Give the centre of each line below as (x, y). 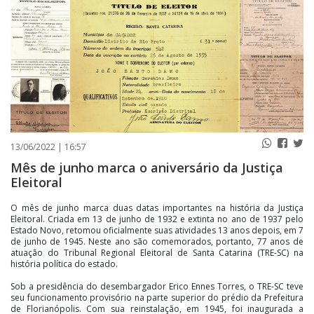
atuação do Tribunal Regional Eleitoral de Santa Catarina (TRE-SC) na (157, 253)
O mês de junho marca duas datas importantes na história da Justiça (157, 208)
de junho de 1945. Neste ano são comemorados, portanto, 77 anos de (157, 242)
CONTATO (122, 31)
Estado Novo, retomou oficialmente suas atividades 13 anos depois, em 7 (157, 231)
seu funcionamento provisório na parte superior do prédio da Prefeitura (157, 298)
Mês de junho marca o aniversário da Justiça (147, 168)
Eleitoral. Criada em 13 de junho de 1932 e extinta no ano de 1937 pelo (157, 219)
